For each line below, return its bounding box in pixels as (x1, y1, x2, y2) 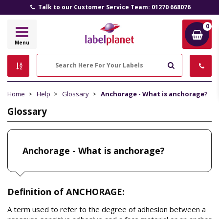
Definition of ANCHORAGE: (7, 186, 125, 197)
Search (175, 60, 198, 69)
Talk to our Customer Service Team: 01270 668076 (36, 3, 191, 11)
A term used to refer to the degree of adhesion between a (7, 204, 206, 214)
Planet (109, 44, 132, 54)
